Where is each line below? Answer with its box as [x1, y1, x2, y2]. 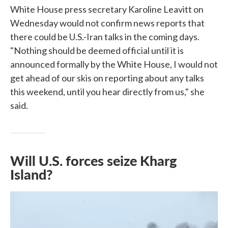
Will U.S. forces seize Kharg [10, 151, 177, 170]
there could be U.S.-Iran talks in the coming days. [10, 31, 199, 42]
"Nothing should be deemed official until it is [10, 45, 184, 56]
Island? [10, 164, 53, 184]
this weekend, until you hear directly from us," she [10, 86, 205, 97]
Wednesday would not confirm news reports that [10, 17, 205, 28]
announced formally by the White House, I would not [10, 59, 218, 70]
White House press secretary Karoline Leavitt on [10, 4, 204, 15]
